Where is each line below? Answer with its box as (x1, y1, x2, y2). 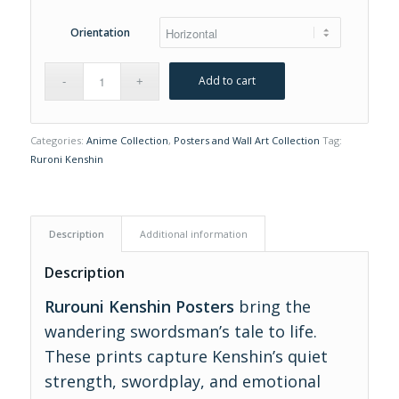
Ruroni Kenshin (29, 152, 103, 166)
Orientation (69, 25, 130, 40)
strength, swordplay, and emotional (44, 370, 321, 393)
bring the (233, 296, 311, 318)
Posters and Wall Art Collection (173, 134, 320, 147)
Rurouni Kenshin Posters (44, 296, 234, 318)
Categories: (29, 134, 86, 147)
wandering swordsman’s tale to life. (44, 321, 317, 343)
